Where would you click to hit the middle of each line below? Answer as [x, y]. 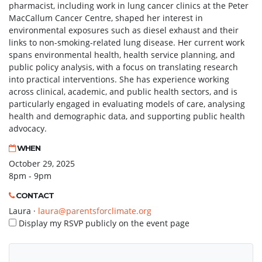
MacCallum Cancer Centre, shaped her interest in [106, 18]
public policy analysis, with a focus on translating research [123, 67]
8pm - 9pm [30, 176]
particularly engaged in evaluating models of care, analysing [127, 104]
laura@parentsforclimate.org [95, 211]
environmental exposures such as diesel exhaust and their [124, 30]
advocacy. [28, 128]
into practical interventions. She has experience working [119, 79]
